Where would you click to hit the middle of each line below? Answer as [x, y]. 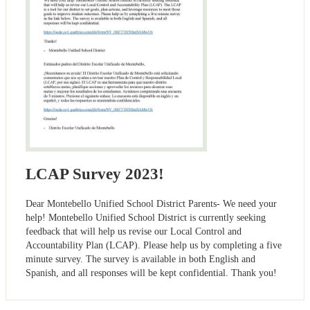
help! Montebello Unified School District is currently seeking [146, 218]
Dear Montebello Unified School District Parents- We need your [151, 204]
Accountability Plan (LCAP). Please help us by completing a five [154, 246]
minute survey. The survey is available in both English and [140, 259]
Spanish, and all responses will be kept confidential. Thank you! [151, 273]
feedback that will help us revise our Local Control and [134, 232]
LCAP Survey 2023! [95, 174]
